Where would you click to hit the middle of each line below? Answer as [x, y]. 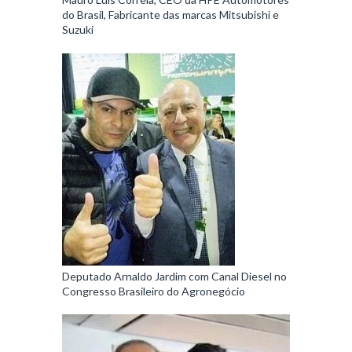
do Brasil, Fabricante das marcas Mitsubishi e [170, 15]
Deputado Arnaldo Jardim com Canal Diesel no [174, 277]
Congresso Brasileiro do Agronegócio [154, 291]
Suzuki [78, 30]
